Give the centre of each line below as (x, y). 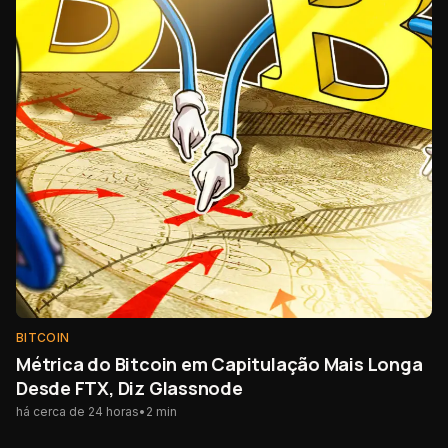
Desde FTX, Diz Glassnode (129, 388)
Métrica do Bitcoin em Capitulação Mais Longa (219, 364)
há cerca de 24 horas (77, 412)
